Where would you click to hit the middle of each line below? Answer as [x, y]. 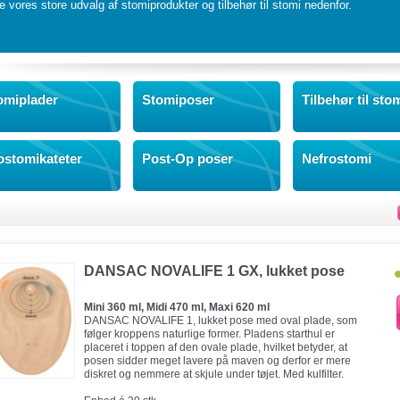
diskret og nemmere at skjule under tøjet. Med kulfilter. [214, 374]
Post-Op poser [187, 158]
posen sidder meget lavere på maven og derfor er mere [217, 361]
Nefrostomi [337, 158]
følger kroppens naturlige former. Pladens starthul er [209, 334]
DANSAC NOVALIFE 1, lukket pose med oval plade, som [221, 321]
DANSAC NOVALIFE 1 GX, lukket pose [214, 271]
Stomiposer [178, 100]
